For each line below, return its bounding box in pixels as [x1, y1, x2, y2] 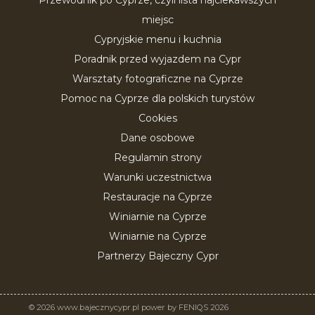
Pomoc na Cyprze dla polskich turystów [60, 92, 255, 105]
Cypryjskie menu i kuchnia [94, 33, 221, 46]
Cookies [138, 112, 177, 124]
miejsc [141, 13, 174, 26]
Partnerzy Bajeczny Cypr [96, 250, 219, 262]
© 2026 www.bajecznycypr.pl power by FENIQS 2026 [29, 302, 229, 312]
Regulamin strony [113, 151, 202, 164]
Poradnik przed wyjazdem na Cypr [74, 53, 241, 65]
